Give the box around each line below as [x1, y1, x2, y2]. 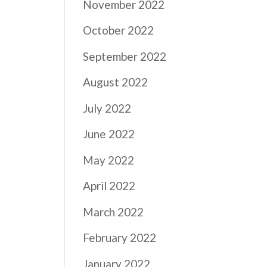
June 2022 [83, 127, 135, 141]
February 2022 [83, 231, 157, 244]
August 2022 [83, 75, 148, 89]
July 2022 [83, 101, 132, 115]
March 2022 [83, 204, 144, 219]
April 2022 [83, 179, 136, 193]
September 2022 [83, 49, 167, 63]
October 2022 [83, 23, 154, 37]
